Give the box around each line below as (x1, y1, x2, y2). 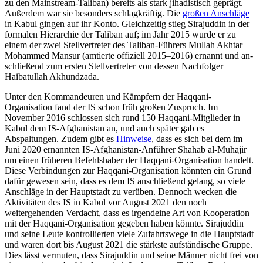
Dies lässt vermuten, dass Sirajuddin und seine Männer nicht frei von (5, 249, 258, 260)
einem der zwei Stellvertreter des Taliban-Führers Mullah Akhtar (5, 39, 242, 50)
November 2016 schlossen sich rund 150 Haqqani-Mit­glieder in (5, 112, 240, 123)
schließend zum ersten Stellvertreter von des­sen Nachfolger (5, 60, 223, 71)
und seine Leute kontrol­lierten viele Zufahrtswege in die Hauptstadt (5, 228, 254, 239)
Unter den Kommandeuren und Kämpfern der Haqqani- (5, 91, 211, 102)
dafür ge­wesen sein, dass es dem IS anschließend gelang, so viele (5, 176, 245, 186)
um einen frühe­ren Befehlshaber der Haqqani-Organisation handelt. (5, 154, 254, 165)
